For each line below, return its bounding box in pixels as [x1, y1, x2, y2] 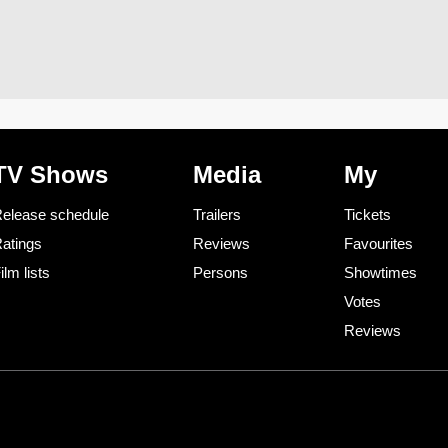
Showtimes [344, 264, 417, 282]
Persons [192, 264, 248, 282]
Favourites [344, 235, 413, 253]
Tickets [344, 206, 391, 224]
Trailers [192, 206, 241, 224]
